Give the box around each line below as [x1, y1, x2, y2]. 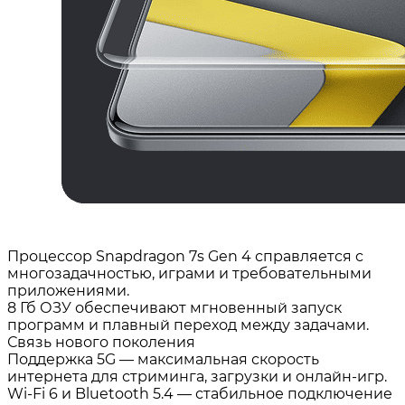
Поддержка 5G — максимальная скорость [7, 351, 319, 368]
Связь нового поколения [7, 334, 195, 351]
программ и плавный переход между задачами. [7, 316, 369, 334]
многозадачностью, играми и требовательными [7, 265, 372, 282]
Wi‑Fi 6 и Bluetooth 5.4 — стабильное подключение [7, 385, 392, 402]
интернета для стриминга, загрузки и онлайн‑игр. [7, 368, 387, 385]
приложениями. [7, 282, 129, 299]
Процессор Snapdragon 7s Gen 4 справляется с [7, 248, 363, 265]
